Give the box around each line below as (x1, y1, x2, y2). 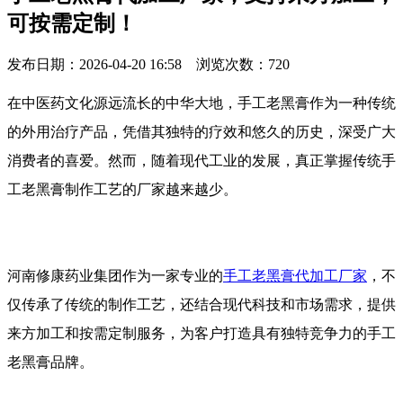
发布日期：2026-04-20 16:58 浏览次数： (7, 56, 268, 72)
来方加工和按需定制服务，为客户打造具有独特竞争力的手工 (7, 325, 396, 341)
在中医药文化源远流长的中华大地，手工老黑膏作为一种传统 (7, 94, 396, 111)
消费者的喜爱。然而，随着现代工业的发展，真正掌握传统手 (7, 152, 396, 168)
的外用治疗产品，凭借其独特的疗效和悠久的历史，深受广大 (7, 123, 396, 139)
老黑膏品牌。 (7, 354, 94, 370)
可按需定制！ (7, 11, 137, 35)
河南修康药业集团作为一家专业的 (7, 267, 223, 283)
